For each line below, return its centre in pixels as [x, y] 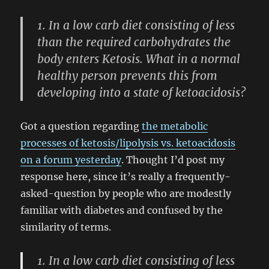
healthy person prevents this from [128, 76]
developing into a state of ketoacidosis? [142, 92]
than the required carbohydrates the [134, 42]
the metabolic [175, 126]
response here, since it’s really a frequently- [126, 177]
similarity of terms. [66, 227]
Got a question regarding [81, 126]
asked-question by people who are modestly [126, 193]
